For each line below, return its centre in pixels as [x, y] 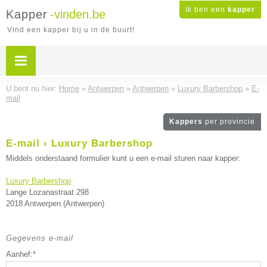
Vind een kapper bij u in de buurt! [71, 30]
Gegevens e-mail [40, 238]
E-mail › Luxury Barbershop [79, 143]
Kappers [187, 122]
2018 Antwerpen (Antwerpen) [55, 204]
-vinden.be [78, 14]
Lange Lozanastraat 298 [47, 192]
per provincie [230, 122]
